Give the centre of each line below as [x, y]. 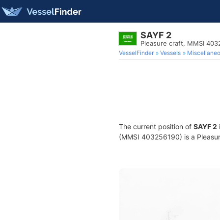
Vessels [170, 53]
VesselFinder [136, 53]
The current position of [156, 126]
